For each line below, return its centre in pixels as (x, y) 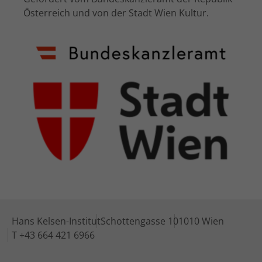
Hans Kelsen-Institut (56, 221)
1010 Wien (201, 221)
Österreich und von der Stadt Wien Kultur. (116, 13)
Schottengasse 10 (139, 221)
